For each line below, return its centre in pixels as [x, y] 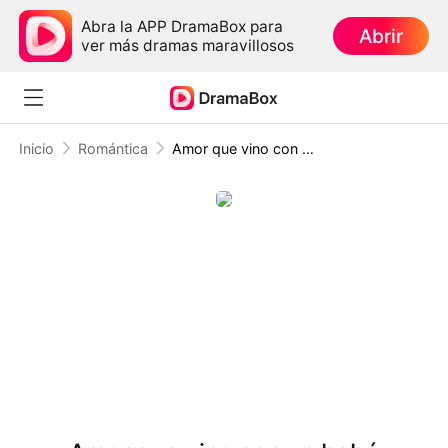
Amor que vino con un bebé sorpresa [307, 148]
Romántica [112, 148]
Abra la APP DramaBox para [182, 26]
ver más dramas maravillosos [188, 45]
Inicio [37, 148]
